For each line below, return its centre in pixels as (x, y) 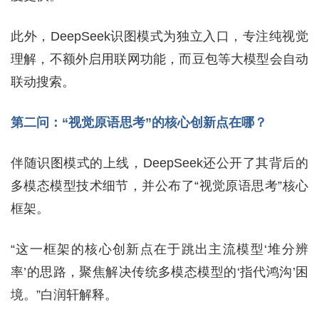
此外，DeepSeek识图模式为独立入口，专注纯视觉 (159, 36)
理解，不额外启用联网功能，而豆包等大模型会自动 (159, 59)
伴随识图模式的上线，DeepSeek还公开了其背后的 (159, 163)
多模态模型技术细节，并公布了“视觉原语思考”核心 (159, 186)
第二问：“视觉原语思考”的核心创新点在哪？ (139, 122)
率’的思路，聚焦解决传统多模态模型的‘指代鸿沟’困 (159, 272)
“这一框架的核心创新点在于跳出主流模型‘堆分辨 (159, 249)
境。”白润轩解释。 (64, 295)
